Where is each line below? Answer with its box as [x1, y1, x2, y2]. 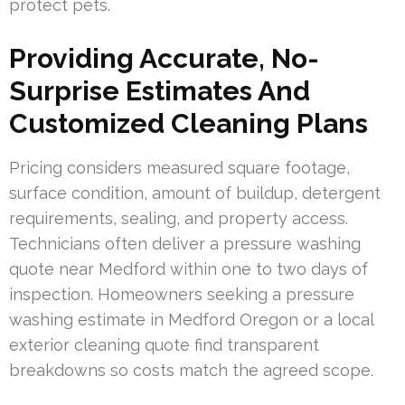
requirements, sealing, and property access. [9, 208, 348, 228]
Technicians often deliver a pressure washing [9, 233, 361, 253]
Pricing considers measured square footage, [9, 157, 350, 177]
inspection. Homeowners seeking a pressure [9, 284, 354, 304]
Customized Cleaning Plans [9, 107, 368, 139]
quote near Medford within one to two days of [9, 259, 368, 278]
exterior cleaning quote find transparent [9, 334, 319, 354]
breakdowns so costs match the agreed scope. [9, 360, 373, 380]
